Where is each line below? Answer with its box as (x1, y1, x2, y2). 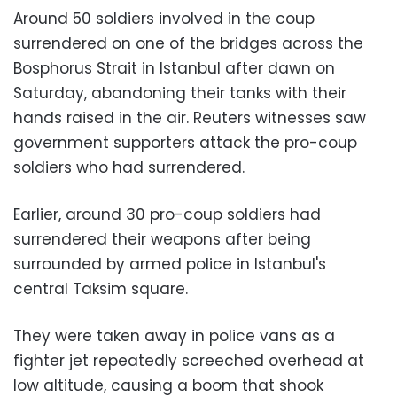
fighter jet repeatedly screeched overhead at (13, 349, 364, 371)
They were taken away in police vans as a (13, 324, 335, 346)
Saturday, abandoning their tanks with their (13, 82, 346, 104)
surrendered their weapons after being (13, 228, 311, 250)
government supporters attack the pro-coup (13, 131, 357, 153)
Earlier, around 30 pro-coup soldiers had (13, 203, 321, 225)
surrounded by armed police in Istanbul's (13, 253, 326, 275)
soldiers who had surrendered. (13, 156, 245, 178)
